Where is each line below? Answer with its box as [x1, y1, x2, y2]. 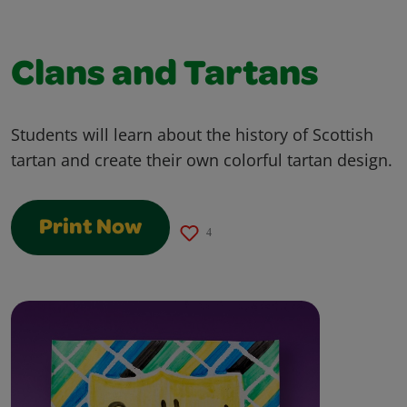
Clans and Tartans [11, 58, 319, 95]
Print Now [39, 217, 142, 240]
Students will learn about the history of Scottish [11, 123, 373, 145]
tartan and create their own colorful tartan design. [11, 148, 392, 171]
